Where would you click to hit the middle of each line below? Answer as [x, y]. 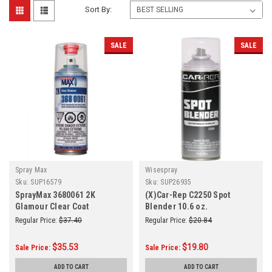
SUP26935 [176, 182]
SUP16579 [46, 182]
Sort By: [99, 9]
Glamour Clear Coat [52, 206]
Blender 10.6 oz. [176, 206]
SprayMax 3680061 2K [55, 195]
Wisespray [161, 170]
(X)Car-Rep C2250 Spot [188, 195]
